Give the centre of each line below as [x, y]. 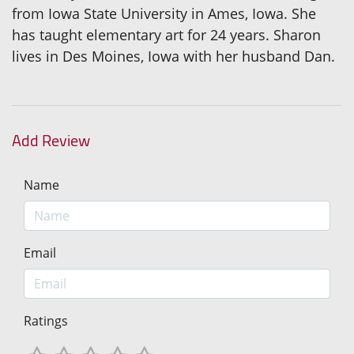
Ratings [46, 320]
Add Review [51, 140]
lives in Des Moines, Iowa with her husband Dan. [173, 56]
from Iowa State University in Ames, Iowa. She [164, 13]
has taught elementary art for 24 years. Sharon [166, 34]
